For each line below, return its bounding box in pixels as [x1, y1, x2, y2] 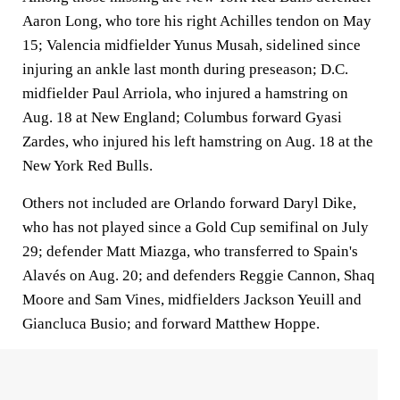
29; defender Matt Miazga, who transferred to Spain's [22, 243, 358, 260]
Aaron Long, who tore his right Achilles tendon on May [22, 12, 371, 29]
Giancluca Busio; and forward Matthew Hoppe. [22, 315, 320, 332]
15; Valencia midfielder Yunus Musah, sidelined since [22, 37, 361, 54]
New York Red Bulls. [22, 157, 153, 174]
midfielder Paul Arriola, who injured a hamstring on [22, 85, 348, 102]
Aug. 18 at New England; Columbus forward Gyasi [22, 109, 342, 126]
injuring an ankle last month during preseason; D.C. [22, 61, 348, 78]
